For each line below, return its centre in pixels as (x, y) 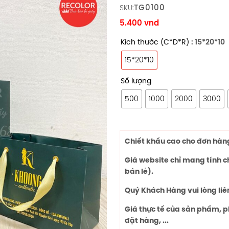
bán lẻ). (139, 171)
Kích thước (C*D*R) (155, 42)
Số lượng (136, 81)
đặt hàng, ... (147, 220)
